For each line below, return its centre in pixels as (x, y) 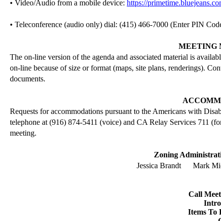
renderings (184, 68)
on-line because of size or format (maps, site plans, (89, 68)
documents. (28, 79)
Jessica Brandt (159, 166)
